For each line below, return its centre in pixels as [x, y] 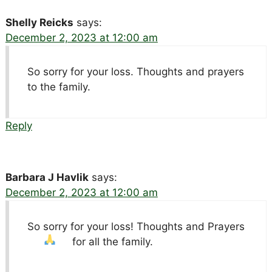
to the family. [59, 87]
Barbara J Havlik [47, 177]
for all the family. [113, 241]
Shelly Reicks [39, 22]
